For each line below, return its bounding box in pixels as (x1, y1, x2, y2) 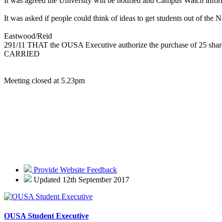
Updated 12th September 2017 (32, 175, 129, 184)
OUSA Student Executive (4, 212, 89, 221)
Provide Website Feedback (32, 165, 117, 174)
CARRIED (4, 49, 40, 58)
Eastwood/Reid (4, 31, 52, 40)
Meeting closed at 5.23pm (4, 76, 85, 85)
